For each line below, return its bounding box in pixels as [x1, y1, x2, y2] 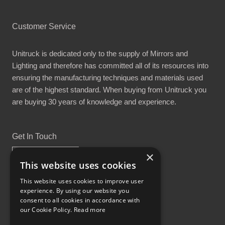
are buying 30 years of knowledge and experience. [12, 97, 176, 106]
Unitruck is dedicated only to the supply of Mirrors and [12, 49, 188, 58]
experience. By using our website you [20, 186, 129, 195]
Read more [73, 205, 106, 214]
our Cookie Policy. [20, 205, 74, 214]
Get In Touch [12, 132, 57, 141]
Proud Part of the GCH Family [65, 195, 160, 203]
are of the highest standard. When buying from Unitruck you [12, 85, 206, 94]
